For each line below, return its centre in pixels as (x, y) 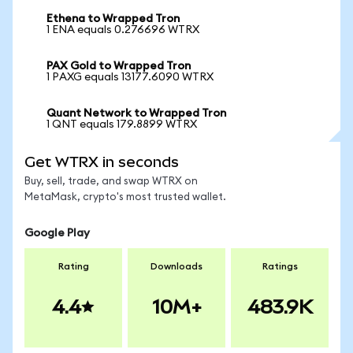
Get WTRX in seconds (102, 162)
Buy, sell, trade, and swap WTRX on (111, 182)
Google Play (57, 233)
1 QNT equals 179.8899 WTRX (122, 124)
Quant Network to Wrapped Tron (136, 113)
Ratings (280, 266)
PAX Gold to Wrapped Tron (119, 66)
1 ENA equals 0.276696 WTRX (123, 30)
